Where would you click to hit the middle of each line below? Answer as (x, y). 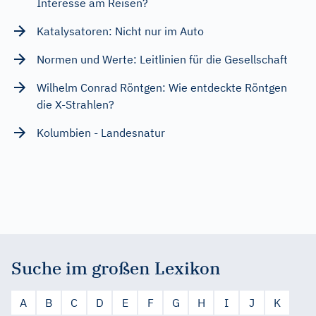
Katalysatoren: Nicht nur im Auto (120, 31)
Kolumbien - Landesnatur (101, 132)
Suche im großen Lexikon (116, 268)
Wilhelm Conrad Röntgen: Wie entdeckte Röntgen (162, 87)
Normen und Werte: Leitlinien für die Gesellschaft (162, 59)
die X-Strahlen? (75, 104)
